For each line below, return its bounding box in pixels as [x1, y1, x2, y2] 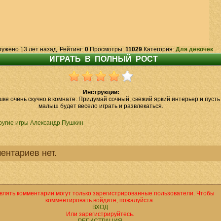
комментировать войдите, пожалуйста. [45, 197, 154, 204]
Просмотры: [88, 46, 125, 53]
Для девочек [175, 46, 213, 53]
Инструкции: [82, 89, 119, 96]
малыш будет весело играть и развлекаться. [38, 103, 163, 110]
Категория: [142, 46, 176, 53]
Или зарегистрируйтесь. [66, 211, 134, 218]
